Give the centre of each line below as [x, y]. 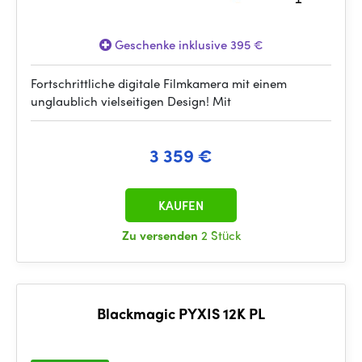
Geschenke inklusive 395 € [187, 44]
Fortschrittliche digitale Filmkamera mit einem [159, 83]
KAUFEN [181, 205]
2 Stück [221, 235]
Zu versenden [161, 235]
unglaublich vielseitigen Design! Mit [131, 101]
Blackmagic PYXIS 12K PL [181, 313]
